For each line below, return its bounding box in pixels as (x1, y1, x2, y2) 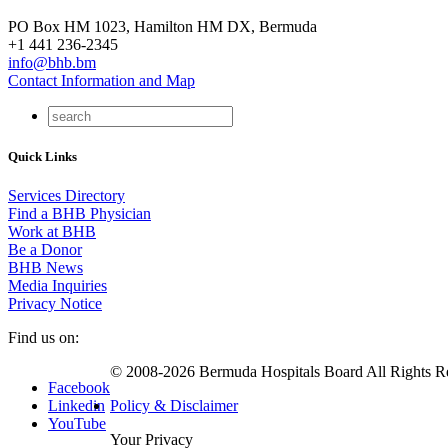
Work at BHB (8, 223, 96, 241)
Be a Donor (8, 241, 82, 259)
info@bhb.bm (8, 53, 96, 71)
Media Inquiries (8, 277, 107, 295)
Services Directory (8, 187, 125, 205)
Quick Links (8, 149, 77, 164)
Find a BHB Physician (8, 205, 151, 223)
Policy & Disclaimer (110, 397, 238, 415)
